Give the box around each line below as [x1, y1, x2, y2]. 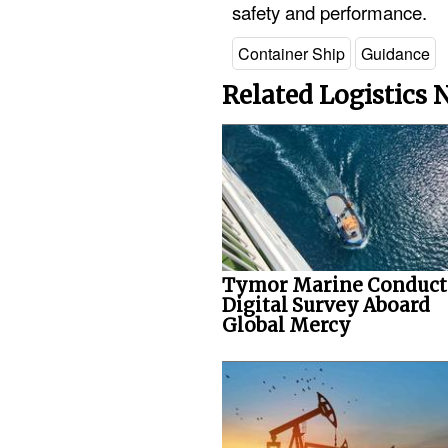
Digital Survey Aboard [222, 293, 430, 317]
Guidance [361, 42, 430, 66]
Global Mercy [222, 313, 351, 337]
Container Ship [238, 42, 345, 66]
